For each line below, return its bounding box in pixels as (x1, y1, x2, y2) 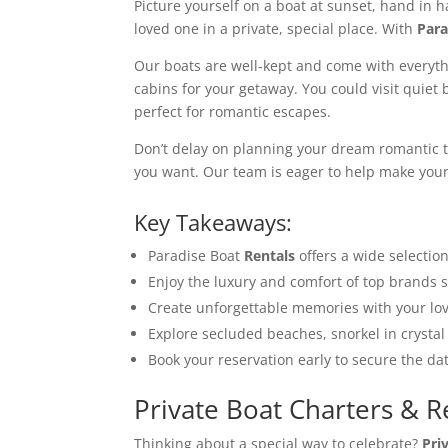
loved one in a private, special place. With (134, 19, 418, 38)
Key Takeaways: (134, 207, 293, 237)
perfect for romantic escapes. (134, 102, 332, 121)
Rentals (244, 246, 296, 265)
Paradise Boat (148, 246, 245, 265)
